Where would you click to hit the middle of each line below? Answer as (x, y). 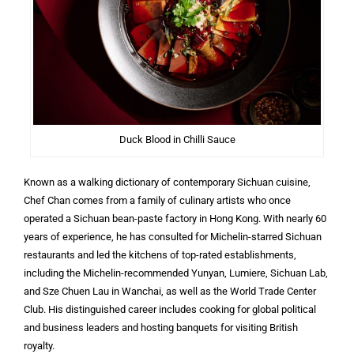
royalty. (39, 346)
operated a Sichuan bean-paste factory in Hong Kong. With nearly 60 (175, 219)
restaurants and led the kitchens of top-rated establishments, (160, 255)
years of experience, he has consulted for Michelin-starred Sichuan (173, 237)
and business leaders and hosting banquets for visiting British (161, 328)
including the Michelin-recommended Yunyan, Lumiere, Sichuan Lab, (176, 273)
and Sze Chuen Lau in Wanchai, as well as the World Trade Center (170, 292)
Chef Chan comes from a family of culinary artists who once (157, 201)
